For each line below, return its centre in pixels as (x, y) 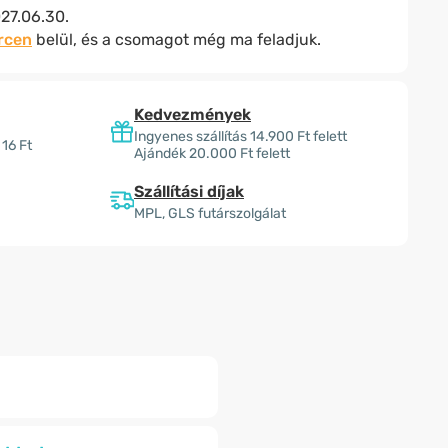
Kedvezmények (192, 114)
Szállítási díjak (189, 191)
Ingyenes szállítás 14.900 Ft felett (240, 136)
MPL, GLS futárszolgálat (210, 213)
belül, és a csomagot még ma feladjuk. (176, 39)
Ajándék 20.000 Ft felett (212, 153)
